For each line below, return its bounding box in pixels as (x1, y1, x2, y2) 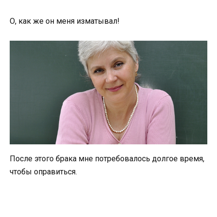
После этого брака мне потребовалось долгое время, (10, 154, 204, 164)
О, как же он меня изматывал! (10, 16, 120, 26)
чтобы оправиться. (10, 167, 77, 177)
